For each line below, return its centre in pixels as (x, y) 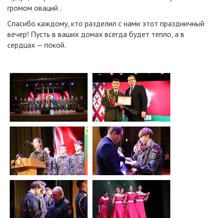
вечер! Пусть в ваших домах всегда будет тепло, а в (96, 34)
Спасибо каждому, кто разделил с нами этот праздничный (106, 23)
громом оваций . (34, 8)
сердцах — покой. (37, 45)
